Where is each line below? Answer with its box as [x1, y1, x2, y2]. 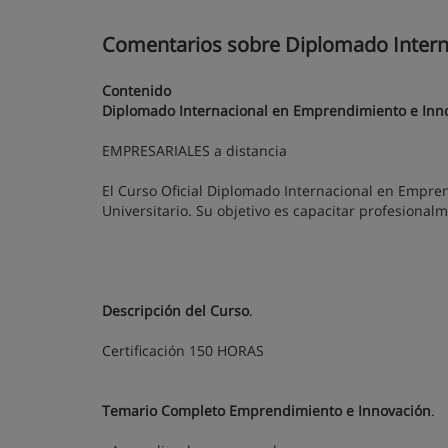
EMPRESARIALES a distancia [102, 141, 287, 160]
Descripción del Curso [102, 301, 249, 320]
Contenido [102, 81, 171, 100]
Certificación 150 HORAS [102, 341, 264, 360]
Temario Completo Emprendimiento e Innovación [102, 401, 431, 420]
